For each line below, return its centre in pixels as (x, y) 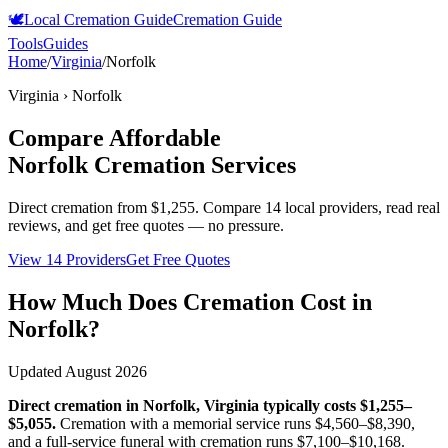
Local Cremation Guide (98, 19)
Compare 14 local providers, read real (321, 207)
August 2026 (106, 371)
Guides (65, 43)
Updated (36, 371)
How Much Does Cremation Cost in (190, 301)
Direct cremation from (79, 207)
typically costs (309, 405)
